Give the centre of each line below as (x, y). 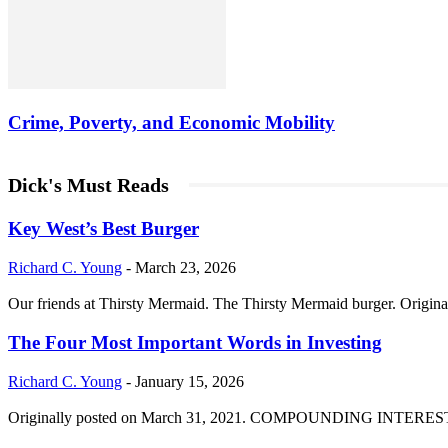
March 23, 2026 (185, 268)
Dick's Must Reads (88, 184)
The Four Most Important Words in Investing (195, 342)
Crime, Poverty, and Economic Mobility (171, 122)
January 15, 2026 (189, 381)
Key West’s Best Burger (103, 229)
